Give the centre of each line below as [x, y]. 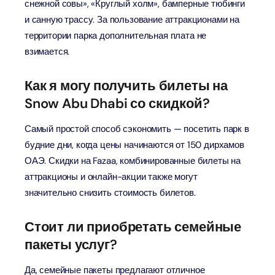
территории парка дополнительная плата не [116, 36]
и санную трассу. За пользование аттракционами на [132, 20]
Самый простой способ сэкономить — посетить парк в [137, 129]
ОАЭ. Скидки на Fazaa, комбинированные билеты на [133, 161]
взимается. [47, 52]
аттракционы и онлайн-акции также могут [111, 177]
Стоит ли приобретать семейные [133, 227]
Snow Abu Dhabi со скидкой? [117, 103]
